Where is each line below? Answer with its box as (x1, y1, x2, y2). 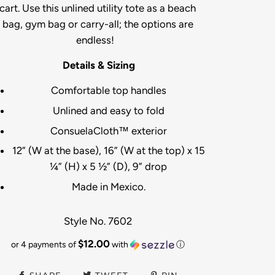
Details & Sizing (63, 59, 136, 72)
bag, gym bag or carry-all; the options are (2, 18, 193, 31)
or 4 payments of (10, 239, 78, 250)
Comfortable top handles (50, 84, 166, 97)
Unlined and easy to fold (52, 104, 165, 117)
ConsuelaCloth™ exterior (50, 124, 167, 137)
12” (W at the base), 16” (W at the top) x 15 (12, 144, 205, 157)
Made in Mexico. (71, 180, 145, 193)
